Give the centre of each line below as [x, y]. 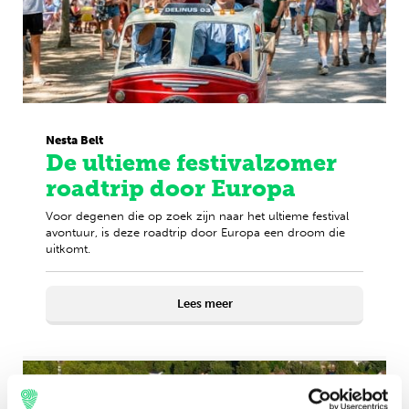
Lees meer [204, 303]
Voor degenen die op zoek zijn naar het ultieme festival [197, 215]
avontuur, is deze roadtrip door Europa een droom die [195, 232]
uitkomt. [68, 248]
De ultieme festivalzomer [191, 163]
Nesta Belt [74, 141]
